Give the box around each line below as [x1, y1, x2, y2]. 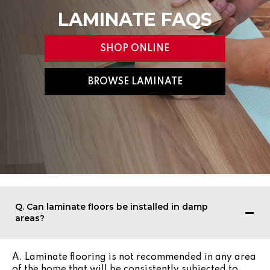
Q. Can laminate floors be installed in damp [15, 201, 208, 212]
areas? [15, 212, 45, 224]
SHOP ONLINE [101, 43, 169, 54]
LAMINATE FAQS [58, 8, 212, 31]
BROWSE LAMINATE [87, 77, 183, 87]
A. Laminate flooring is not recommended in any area [12, 252, 256, 262]
